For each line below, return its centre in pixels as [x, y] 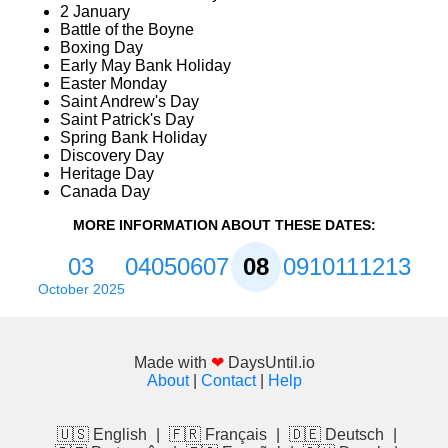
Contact [228, 381]
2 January [95, 12]
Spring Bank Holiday [133, 138]
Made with [172, 363]
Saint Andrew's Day [129, 102]
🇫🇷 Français [217, 435]
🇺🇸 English [101, 435]
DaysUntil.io [271, 363]
